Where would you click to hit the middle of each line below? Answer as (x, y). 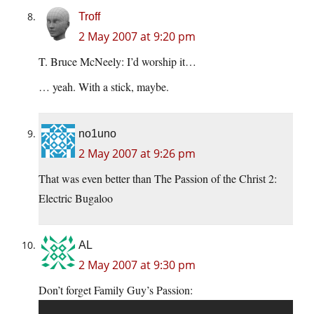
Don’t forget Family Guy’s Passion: (116, 290)
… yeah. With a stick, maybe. (104, 87)
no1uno (97, 134)
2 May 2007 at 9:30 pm (137, 265)
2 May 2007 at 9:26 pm (137, 154)
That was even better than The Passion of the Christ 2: (158, 179)
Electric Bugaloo (76, 198)
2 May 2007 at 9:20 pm (137, 37)
